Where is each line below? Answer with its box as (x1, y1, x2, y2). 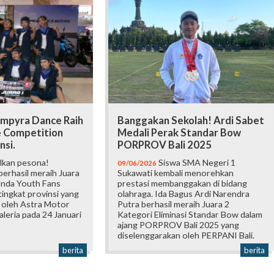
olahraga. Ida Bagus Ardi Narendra (117, 188, 250, 199)
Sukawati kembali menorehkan (117, 167, 234, 178)
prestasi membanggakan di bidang (117, 177, 248, 188)
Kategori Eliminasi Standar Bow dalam (117, 209, 263, 220)
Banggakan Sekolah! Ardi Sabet (117, 114, 265, 127)
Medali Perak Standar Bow (117, 126, 242, 139)
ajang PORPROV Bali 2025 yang (117, 219, 240, 230)
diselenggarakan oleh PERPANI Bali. (117, 229, 255, 240)
